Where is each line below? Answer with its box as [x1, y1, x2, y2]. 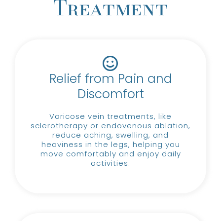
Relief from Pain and [49, 70, 172, 87]
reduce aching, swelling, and [52, 129, 169, 140]
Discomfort [77, 85, 144, 103]
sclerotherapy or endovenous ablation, [31, 120, 190, 131]
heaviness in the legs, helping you [41, 139, 180, 149]
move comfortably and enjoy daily [40, 148, 181, 159]
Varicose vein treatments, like [49, 110, 172, 121]
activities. [91, 157, 130, 168]
